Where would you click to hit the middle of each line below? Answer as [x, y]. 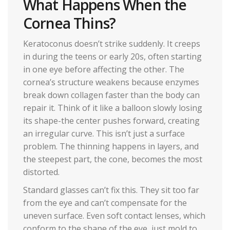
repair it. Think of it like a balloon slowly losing [113, 108]
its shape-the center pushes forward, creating [111, 121]
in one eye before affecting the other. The [104, 70]
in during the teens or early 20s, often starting [112, 57]
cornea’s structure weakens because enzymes [111, 82]
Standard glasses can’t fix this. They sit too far [111, 190]
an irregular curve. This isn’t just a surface [104, 134]
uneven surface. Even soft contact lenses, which [114, 216]
